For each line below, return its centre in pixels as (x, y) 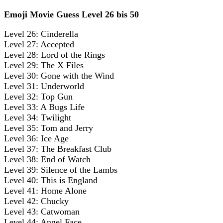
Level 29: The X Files (44, 65)
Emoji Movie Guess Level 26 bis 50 (71, 14)
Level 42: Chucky (36, 201)
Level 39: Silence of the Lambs (61, 169)
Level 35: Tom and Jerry (49, 128)
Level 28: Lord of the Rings (55, 55)
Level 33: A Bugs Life (44, 107)
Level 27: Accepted (39, 44)
